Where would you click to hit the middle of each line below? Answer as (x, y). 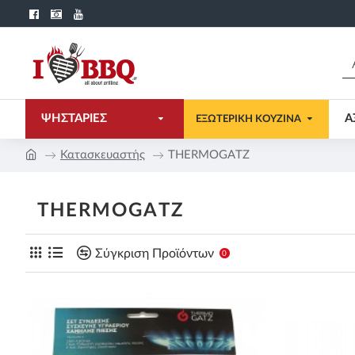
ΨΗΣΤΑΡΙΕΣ (74, 118)
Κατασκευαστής (103, 155)
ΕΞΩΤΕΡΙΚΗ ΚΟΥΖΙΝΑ (248, 119)
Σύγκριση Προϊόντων (155, 253)
